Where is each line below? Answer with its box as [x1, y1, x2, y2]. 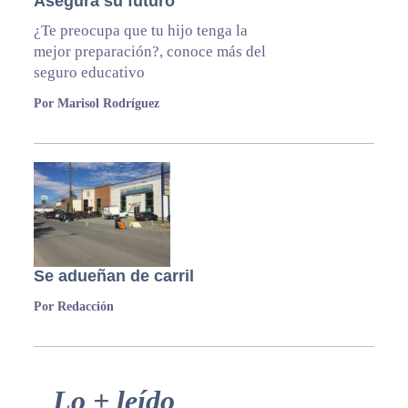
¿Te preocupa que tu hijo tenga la [33, 22, 248, 40]
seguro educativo [33, 64, 145, 82]
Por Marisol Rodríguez [33, 97, 159, 111]
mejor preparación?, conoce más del [33, 43, 266, 61]
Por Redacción [33, 300, 114, 314]
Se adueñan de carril [33, 267, 194, 286]
